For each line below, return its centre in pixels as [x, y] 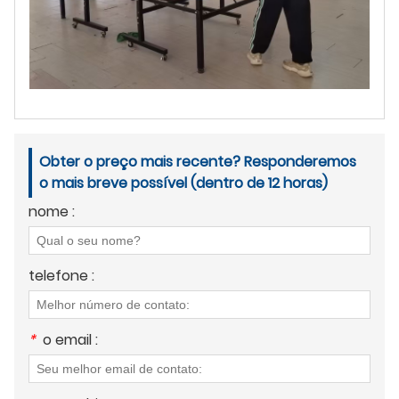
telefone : [61, 275]
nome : [52, 211]
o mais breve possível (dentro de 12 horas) [183, 183]
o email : [70, 339]
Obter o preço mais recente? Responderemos [198, 161]
